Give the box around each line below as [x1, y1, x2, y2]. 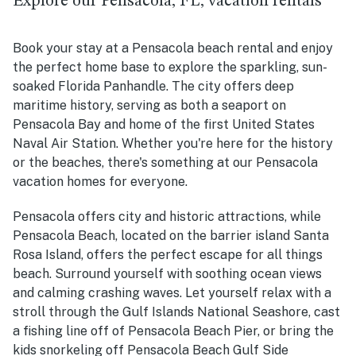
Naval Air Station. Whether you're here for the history [13, 135, 333, 151]
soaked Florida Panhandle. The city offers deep [13, 78, 294, 94]
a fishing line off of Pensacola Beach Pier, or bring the [13, 323, 334, 339]
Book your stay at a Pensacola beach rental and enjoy [13, 40, 333, 56]
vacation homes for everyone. [13, 173, 188, 189]
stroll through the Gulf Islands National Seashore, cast [13, 304, 340, 319]
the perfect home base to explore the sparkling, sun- [13, 59, 327, 75]
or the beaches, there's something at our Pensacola [13, 154, 318, 170]
